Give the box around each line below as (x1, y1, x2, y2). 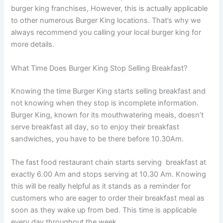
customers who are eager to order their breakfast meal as (11, 194, 205, 203)
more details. (11, 40, 55, 49)
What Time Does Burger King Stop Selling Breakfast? (11, 63, 188, 73)
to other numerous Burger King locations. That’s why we (11, 16, 201, 25)
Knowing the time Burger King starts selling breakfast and (11, 86, 206, 96)
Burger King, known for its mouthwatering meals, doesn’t (11, 110, 204, 119)
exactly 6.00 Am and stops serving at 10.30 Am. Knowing (11, 170, 207, 179)
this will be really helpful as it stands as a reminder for (11, 182, 191, 191)
